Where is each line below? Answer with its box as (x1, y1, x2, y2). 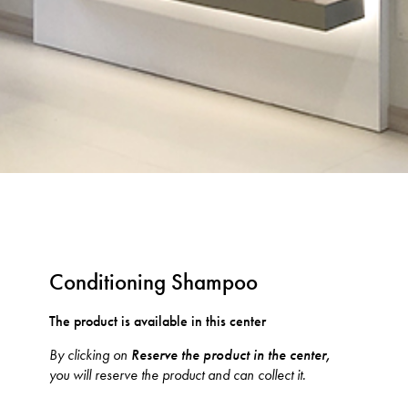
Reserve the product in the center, (131, 346, 331, 365)
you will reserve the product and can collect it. (49, 366, 307, 384)
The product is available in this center (49, 311, 267, 330)
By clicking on (49, 346, 132, 364)
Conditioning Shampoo (49, 268, 259, 296)
